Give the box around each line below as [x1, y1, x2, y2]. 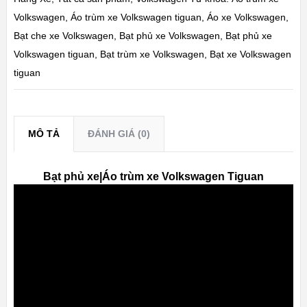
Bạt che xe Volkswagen [13, 30, 114, 42]
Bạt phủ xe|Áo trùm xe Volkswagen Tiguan [43, 171, 264, 183]
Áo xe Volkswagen [206, 12, 286, 23]
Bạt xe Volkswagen [209, 49, 291, 60]
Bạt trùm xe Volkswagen [99, 49, 204, 60]
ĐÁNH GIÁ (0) [87, 128, 150, 140]
